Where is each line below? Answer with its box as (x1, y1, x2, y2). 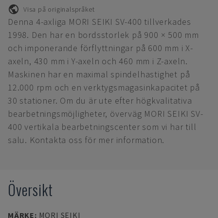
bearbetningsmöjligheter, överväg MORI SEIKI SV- (8, 108, 203, 119)
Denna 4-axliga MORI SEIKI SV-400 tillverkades (8, 16, 191, 27)
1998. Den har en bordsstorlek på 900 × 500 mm (8, 29, 199, 40)
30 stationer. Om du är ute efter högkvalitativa (8, 95, 192, 106)
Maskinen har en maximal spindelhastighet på (8, 69, 190, 80)
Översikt (8, 179, 53, 200)
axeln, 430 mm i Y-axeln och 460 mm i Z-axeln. (8, 55, 188, 67)
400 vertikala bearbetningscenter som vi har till (8, 121, 197, 132)
